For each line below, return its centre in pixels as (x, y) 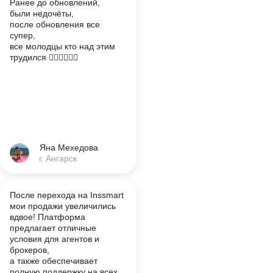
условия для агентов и (55, 239)
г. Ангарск (58, 158)
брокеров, (30, 250)
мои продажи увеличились (63, 206)
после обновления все (55, 24)
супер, (23, 35)
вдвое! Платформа (48, 217)
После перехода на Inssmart (67, 195)
